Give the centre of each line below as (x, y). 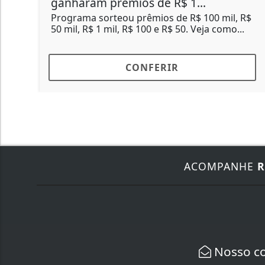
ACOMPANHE (221, 167)
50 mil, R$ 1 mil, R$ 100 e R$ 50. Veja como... (130, 29)
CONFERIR (135, 68)
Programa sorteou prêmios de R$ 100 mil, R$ (134, 18)
